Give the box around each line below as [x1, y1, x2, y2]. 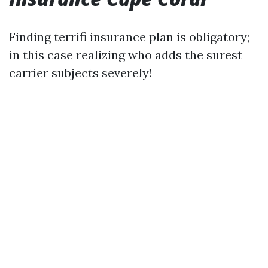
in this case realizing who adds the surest [9, 47, 242, 62]
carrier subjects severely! [9, 65, 152, 80]
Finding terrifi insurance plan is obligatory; [9, 29, 249, 44]
